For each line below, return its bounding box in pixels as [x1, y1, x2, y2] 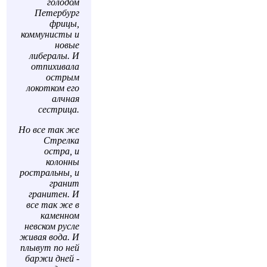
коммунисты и [21, 29, 79, 39]
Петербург [35, 8, 79, 18]
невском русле [24, 221, 79, 231]
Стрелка [44, 135, 79, 145]
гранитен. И [29, 189, 79, 199]
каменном [41, 210, 79, 221]
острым [46, 72, 79, 82]
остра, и [44, 146, 79, 156]
